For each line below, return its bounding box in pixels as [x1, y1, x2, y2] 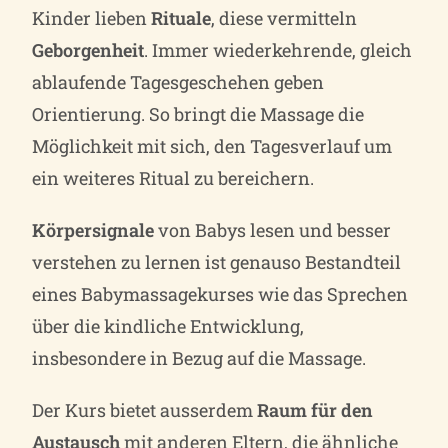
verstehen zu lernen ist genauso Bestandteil [32, 249, 402, 274]
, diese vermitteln [211, 5, 358, 30]
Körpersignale [32, 217, 155, 242]
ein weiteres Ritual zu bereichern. [32, 165, 315, 190]
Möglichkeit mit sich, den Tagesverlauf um [32, 133, 393, 158]
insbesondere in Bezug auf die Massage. [32, 345, 367, 370]
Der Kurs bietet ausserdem [32, 397, 258, 422]
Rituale [151, 5, 212, 30]
